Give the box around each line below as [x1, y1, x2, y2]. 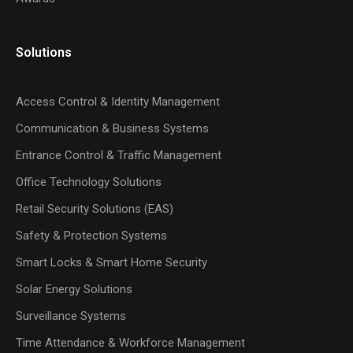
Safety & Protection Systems [16, 229, 167, 243]
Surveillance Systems [16, 309, 126, 323]
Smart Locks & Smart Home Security [16, 255, 207, 269]
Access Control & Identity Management [16, 95, 220, 109]
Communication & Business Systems [16, 121, 209, 136]
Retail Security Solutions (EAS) [16, 202, 173, 216]
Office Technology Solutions [16, 175, 162, 189]
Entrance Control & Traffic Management [16, 148, 221, 162]
